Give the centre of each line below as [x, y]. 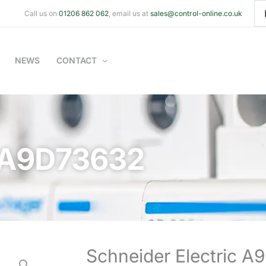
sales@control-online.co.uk [196, 13]
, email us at [129, 13]
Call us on [41, 13]
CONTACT [77, 61]
